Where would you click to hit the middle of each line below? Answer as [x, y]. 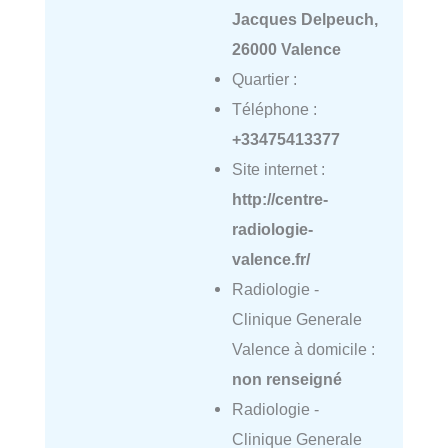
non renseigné [286, 378]
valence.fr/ [270, 258]
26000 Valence [286, 48]
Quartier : [264, 78]
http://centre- [279, 198]
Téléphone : [274, 108]
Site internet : [278, 168]
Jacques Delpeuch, [304, 18]
